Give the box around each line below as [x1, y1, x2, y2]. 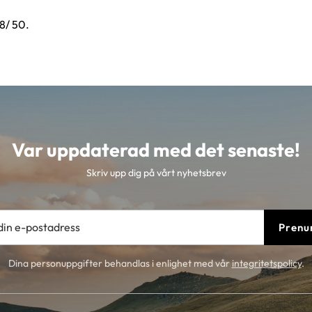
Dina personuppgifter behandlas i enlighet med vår [8, 257, 232, 270]
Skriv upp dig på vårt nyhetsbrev [86, 166, 226, 180]
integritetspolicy [231, 257, 302, 270]
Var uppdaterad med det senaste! [12, 138, 300, 162]
